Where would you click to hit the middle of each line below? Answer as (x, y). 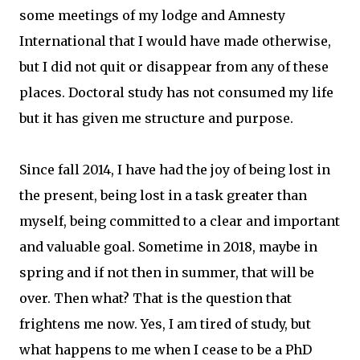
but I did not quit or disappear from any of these (174, 67)
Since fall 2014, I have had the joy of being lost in (175, 170)
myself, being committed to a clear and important (180, 221)
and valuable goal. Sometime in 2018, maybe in (168, 247)
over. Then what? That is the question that (155, 298)
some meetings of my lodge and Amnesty (152, 15)
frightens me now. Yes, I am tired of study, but (165, 324)
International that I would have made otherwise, (175, 41)
